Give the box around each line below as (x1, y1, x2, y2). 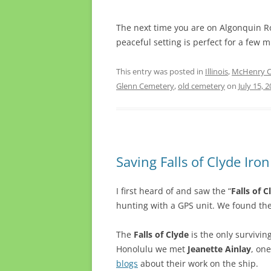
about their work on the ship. (138, 258, 258, 270)
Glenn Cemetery (116, 80, 174, 92)
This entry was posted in (116, 66, 205, 77)
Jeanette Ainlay (188, 243, 251, 255)
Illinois (205, 66, 228, 77)
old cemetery (178, 80, 225, 92)
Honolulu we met (116, 243, 188, 255)
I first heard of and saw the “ (116, 185, 231, 197)
